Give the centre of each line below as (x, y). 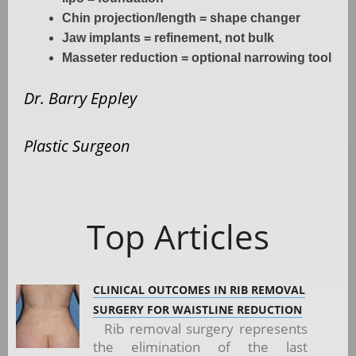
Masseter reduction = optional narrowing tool (197, 57)
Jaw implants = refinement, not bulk (168, 37)
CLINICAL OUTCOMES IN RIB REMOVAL (199, 289)
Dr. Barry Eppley (80, 98)
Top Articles (178, 236)
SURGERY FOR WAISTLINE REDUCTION (197, 309)
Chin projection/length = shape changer (181, 17)
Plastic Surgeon (77, 145)
